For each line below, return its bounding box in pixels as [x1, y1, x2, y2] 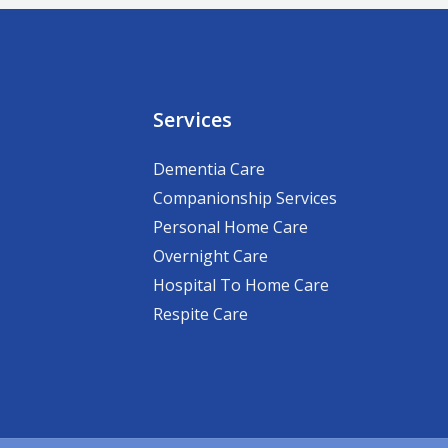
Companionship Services [152, 187, 337, 209]
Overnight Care [152, 245, 268, 267]
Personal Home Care [152, 216, 308, 238]
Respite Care [152, 303, 248, 325]
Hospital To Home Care [152, 274, 329, 296]
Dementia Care [152, 158, 265, 180]
